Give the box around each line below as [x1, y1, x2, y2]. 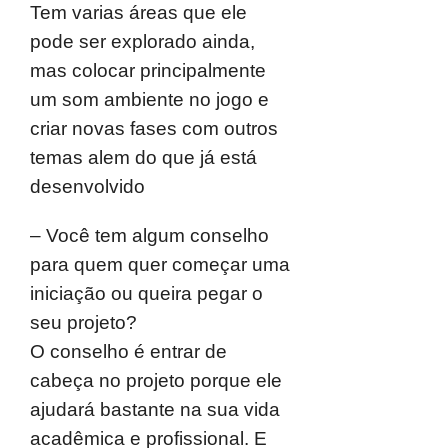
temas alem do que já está [30, 147, 257, 168]
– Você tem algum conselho [30, 225, 269, 246]
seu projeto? [30, 312, 137, 333]
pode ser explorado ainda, [30, 31, 255, 52]
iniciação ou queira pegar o [30, 283, 263, 304]
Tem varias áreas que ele [30, 2, 247, 23]
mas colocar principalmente [30, 60, 266, 81]
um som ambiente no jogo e [30, 89, 269, 110]
